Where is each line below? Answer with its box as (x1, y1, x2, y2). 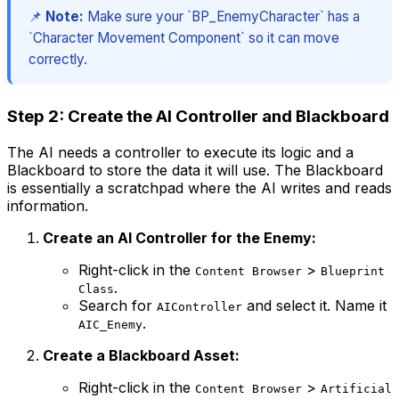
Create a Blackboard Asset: (43, 346, 240, 364)
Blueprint (321, 264, 385, 278)
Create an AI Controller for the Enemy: (43, 228, 316, 247)
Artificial (321, 381, 392, 395)
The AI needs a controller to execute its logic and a (7, 142, 354, 161)
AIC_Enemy (78, 317, 142, 331)
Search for (78, 296, 157, 314)
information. (7, 196, 88, 215)
